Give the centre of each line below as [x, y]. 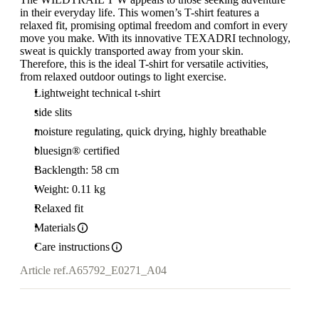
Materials [55, 228]
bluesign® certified [77, 151]
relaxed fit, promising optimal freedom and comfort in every [154, 25]
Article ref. [44, 271]
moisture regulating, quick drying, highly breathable [150, 131]
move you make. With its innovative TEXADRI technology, [155, 38]
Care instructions [72, 247]
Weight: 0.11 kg [70, 189]
